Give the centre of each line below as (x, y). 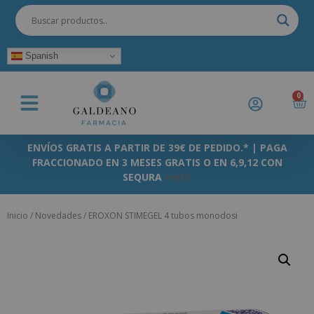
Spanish (40, 55)
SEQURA (144, 177)
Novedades (58, 216)
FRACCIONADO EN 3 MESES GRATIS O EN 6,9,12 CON (157, 162)
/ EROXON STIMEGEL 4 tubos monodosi (159, 216)
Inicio (18, 216)
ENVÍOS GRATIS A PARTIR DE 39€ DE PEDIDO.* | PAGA (157, 148)
